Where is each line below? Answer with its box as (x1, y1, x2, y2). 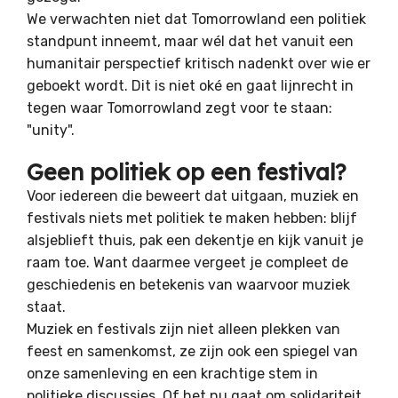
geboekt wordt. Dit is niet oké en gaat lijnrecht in (27, 76, 354, 94)
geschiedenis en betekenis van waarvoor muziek (27, 275, 350, 293)
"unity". (27, 121, 78, 139)
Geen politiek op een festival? (27, 157, 346, 186)
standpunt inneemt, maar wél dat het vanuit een (27, 32, 354, 50)
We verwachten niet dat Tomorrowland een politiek (27, 10, 366, 28)
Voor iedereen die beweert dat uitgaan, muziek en (27, 187, 359, 204)
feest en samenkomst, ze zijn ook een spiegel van (27, 342, 358, 360)
